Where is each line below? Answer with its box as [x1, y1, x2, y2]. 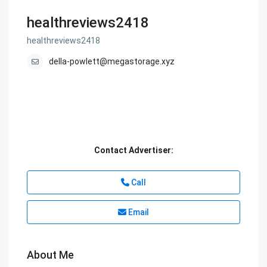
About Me [27, 249, 74, 262]
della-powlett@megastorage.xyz [49, 57, 175, 67]
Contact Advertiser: [94, 145, 173, 156]
